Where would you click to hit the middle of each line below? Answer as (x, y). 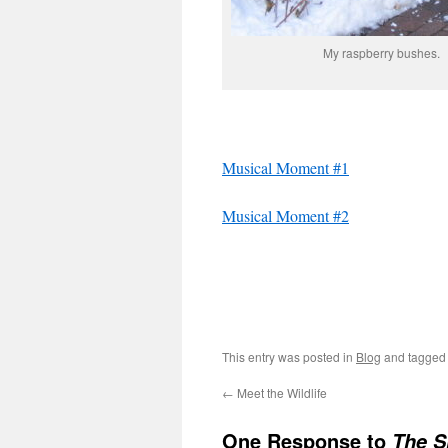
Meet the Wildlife (280, 392)
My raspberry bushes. (381, 52)
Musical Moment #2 (285, 215)
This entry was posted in (289, 356)
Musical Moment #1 (285, 167)
